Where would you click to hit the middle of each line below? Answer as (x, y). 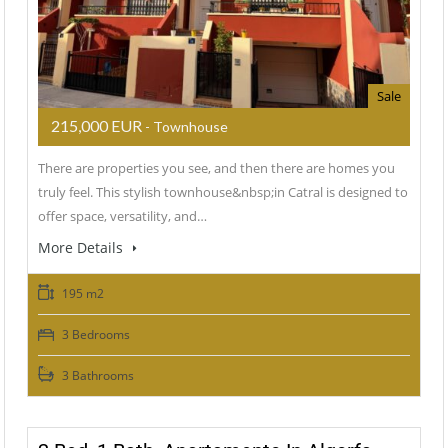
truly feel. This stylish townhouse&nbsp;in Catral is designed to (223, 192)
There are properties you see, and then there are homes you (216, 168)
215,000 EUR (96, 126)
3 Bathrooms (96, 376)
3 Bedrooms (94, 335)
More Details (82, 248)
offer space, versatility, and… (122, 216)
